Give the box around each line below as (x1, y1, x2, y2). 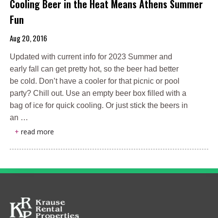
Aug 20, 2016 (10, 33, 47, 44)
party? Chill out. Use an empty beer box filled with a (10, 89, 186, 98)
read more (21, 127, 54, 137)
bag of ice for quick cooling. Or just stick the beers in (10, 101, 188, 110)
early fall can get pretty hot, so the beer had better (10, 65, 179, 73)
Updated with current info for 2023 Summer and (10, 53, 172, 61)
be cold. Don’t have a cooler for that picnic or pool (10, 77, 180, 86)
